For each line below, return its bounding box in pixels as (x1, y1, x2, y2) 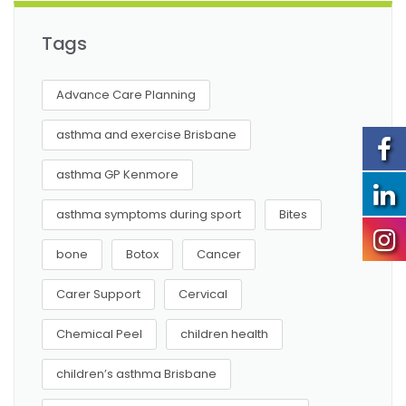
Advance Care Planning (56, 86, 196, 104)
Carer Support (56, 285, 140, 304)
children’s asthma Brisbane (56, 365, 217, 383)
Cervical (179, 285, 227, 304)
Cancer (197, 246, 241, 264)
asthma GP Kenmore (56, 166, 179, 184)
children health (180, 325, 268, 343)
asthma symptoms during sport (56, 206, 241, 224)
